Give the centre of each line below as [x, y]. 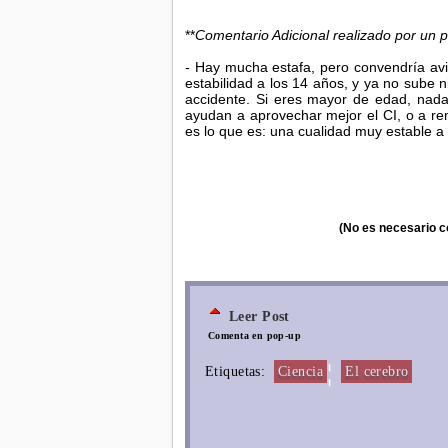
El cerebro [377, 371]
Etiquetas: [237, 371]
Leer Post [259, 316]
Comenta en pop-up [255, 335]
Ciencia [300, 371]
